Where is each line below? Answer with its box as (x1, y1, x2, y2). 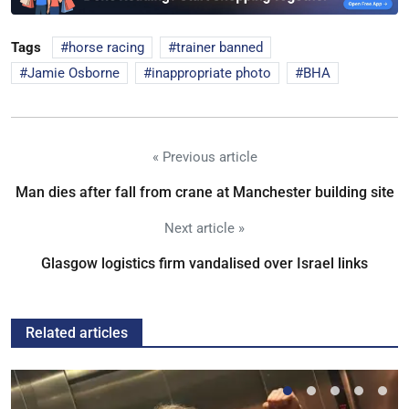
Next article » (164, 220, 245, 237)
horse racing (68, 39, 144, 57)
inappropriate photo (152, 65, 271, 82)
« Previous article (152, 149, 257, 166)
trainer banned (176, 39, 263, 57)
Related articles (26, 324, 128, 342)
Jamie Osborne (27, 65, 120, 82)
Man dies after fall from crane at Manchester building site (15, 184, 394, 202)
